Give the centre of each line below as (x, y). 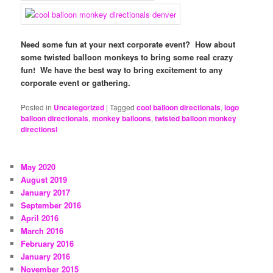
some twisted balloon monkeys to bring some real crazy (127, 57)
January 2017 (46, 193)
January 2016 (46, 257)
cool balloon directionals (179, 108)
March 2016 (42, 231)
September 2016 (51, 205)
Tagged (122, 107)
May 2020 (38, 167)
